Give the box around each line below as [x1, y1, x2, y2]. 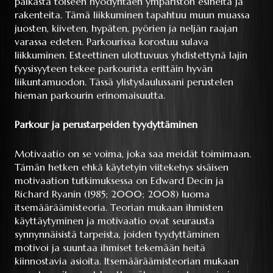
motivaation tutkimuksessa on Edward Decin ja [15, 174, 224, 187]
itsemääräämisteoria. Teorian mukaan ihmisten [15, 201, 223, 214]
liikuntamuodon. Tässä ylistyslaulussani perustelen [15, 76, 233, 88]
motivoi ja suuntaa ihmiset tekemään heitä [15, 241, 205, 254]
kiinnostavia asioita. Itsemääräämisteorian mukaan [15, 255, 239, 268]
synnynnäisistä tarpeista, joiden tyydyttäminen [15, 228, 219, 241]
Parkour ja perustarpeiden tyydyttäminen [15, 118, 197, 131]
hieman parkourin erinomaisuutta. [15, 89, 165, 102]
